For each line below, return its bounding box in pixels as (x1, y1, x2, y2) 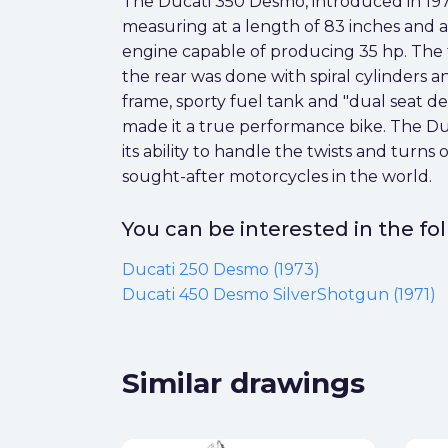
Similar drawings (122, 366, 365, 400)
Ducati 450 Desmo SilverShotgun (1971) (122, 285, 436, 304)
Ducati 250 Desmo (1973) (122, 260, 320, 279)
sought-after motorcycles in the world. (122, 167, 432, 186)
